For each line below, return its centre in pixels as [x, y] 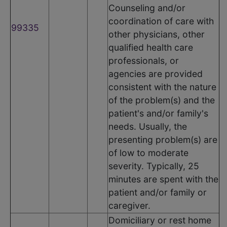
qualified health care [151, 47]
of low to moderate [148, 153]
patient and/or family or [158, 192]
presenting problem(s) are [163, 139]
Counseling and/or [147, 8]
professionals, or [144, 60]
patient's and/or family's [158, 113]
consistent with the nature [162, 87]
